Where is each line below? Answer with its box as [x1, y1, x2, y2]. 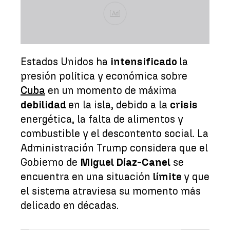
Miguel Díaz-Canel [80, 156, 170, 168]
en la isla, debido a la [68, 98, 170, 111]
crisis [170, 98, 198, 111]
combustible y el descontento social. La [21, 127, 208, 140]
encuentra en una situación [21, 170, 153, 183]
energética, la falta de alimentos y [21, 112, 183, 125]
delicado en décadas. [21, 199, 119, 212]
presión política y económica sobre [21, 69, 187, 82]
